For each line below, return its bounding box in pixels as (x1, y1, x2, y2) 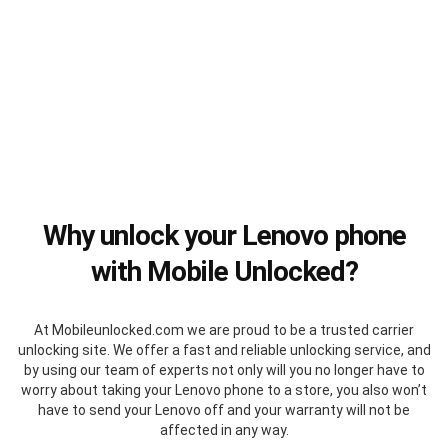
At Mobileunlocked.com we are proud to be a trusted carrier (34, 322, 414, 339)
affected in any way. (159, 422, 289, 439)
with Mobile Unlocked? (90, 255, 358, 289)
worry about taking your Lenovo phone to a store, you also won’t (21, 382, 427, 399)
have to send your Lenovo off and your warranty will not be (38, 402, 410, 419)
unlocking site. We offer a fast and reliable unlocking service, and (17, 342, 431, 359)
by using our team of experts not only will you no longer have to (23, 362, 425, 379)
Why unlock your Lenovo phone (42, 219, 406, 253)
